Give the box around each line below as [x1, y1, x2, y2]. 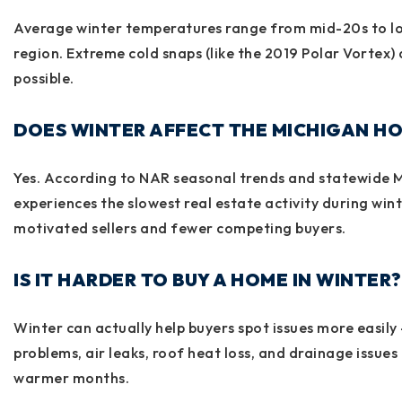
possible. [13, 68, 74, 87]
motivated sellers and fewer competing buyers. [13, 218, 346, 237]
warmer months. [13, 368, 129, 387]
